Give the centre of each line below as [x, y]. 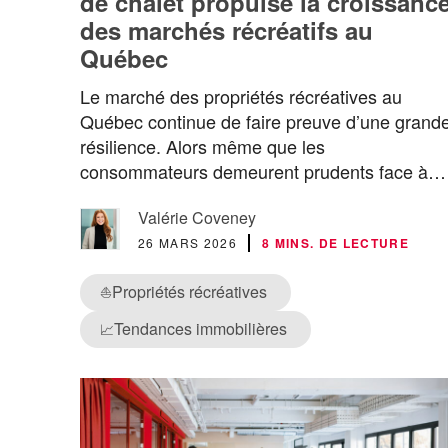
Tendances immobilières [200, 329]
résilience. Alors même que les [202, 146]
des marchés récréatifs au [226, 30]
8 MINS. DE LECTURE [335, 243]
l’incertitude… [135, 196]
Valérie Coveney [197, 218]
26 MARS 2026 [187, 243]
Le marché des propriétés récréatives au [241, 96]
